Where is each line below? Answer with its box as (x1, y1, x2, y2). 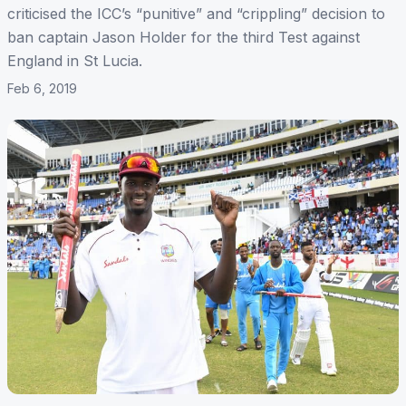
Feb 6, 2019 (7, 81, 77, 97)
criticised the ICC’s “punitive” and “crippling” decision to (7, 5, 385, 24)
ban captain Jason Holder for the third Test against (7, 28, 360, 47)
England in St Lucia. (7, 52, 142, 71)
